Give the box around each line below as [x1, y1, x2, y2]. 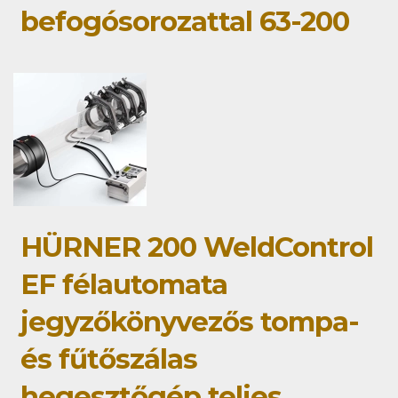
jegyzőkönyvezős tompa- [20, 304, 359, 338]
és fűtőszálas [20, 341, 197, 376]
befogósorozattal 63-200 [20, 4, 349, 38]
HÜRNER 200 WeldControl [20, 229, 373, 264]
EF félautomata [20, 267, 227, 301]
